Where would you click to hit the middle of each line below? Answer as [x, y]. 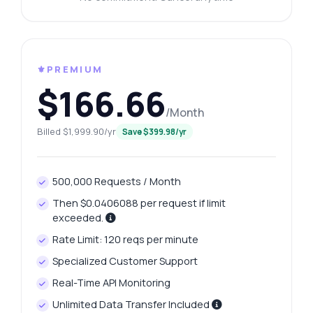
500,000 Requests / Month [117, 182]
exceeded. [79, 218]
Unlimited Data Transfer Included [132, 305]
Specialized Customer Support [125, 261]
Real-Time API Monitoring [112, 283]
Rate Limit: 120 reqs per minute [126, 240]
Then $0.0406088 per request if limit [139, 203]
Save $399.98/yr [154, 132]
